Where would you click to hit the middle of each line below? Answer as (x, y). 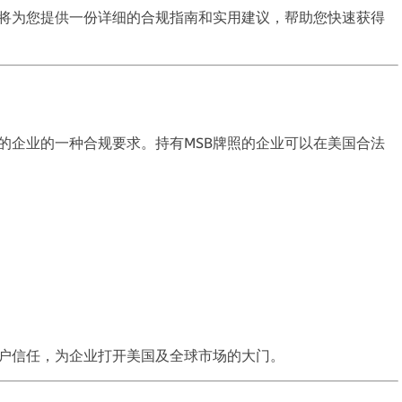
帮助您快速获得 (335, 17)
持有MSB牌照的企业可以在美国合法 (270, 143)
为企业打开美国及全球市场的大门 (162, 355)
